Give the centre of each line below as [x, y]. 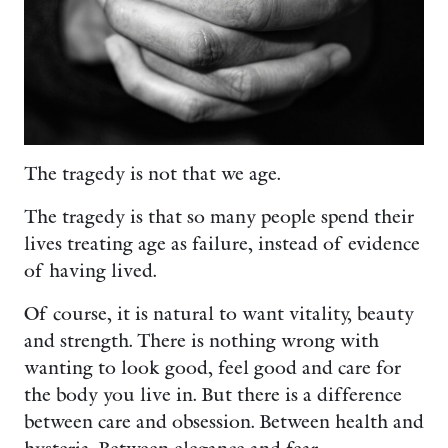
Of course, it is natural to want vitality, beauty [219, 314]
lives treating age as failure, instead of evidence [222, 244]
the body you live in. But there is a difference [213, 395]
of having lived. [90, 271]
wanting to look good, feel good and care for [212, 368]
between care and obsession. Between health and [224, 422]
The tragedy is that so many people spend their [219, 217]
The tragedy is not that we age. [152, 174]
